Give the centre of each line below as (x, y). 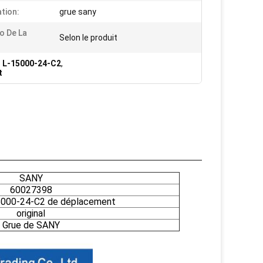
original (31, 213)
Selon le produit (88, 38)
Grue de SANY (31, 225)
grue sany (78, 12)
